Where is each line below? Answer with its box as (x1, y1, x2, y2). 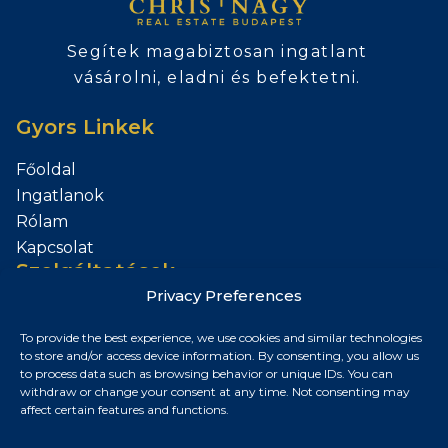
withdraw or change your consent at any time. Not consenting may (20, 384, 410, 399)
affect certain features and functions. (20, 402, 229, 417)
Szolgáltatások (16, 259, 175, 284)
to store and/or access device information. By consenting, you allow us (20, 348, 419, 363)
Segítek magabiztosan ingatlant (66, 42, 368, 62)
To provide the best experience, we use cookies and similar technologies (20, 330, 422, 345)
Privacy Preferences (146, 286, 302, 305)
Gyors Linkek (16, 115, 154, 140)
